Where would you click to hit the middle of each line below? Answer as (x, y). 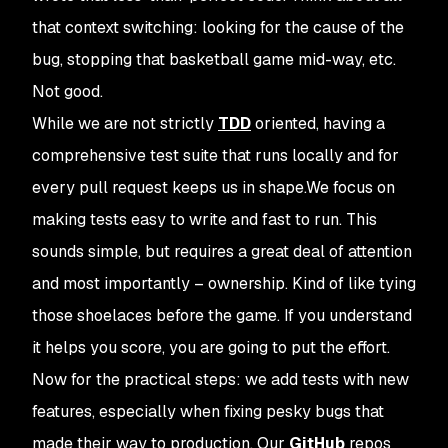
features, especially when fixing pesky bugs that (208, 411)
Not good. (67, 91)
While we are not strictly (125, 123)
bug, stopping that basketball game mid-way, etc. (214, 59)
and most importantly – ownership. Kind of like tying (224, 283)
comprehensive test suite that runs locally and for (215, 155)
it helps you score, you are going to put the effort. (211, 347)
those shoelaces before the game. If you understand (222, 315)
